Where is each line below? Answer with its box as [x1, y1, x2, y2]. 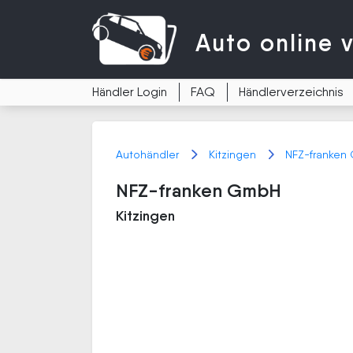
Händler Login [92, 84, 167, 99]
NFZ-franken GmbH [116, 179, 281, 202]
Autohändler [116, 148, 182, 161]
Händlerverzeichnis [239, 84, 344, 99]
